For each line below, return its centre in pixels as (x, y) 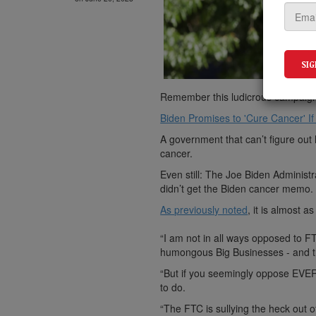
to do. (173, 287)
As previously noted (204, 210)
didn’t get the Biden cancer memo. (237, 189)
